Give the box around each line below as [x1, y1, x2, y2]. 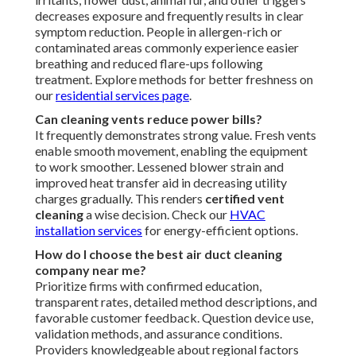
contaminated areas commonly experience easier [35, 40, 299, 56]
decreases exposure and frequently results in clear [35, 8, 304, 24]
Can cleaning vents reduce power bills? [35, 111, 262, 127]
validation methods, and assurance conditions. [35, 326, 282, 342]
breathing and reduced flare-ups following [35, 56, 263, 72]
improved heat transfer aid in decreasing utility [35, 175, 287, 191]
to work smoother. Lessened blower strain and [35, 159, 284, 175]
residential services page [56, 87, 189, 103]
